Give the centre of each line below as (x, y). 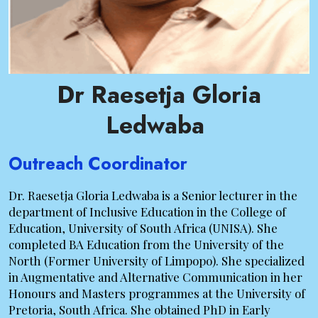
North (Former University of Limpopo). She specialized (157, 261)
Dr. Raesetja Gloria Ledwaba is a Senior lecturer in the (153, 196)
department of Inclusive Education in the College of (147, 212)
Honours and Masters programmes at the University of (157, 294)
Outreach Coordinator (98, 164)
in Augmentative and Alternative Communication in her (155, 277)
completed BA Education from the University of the (146, 245)
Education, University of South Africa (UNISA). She (143, 228)
